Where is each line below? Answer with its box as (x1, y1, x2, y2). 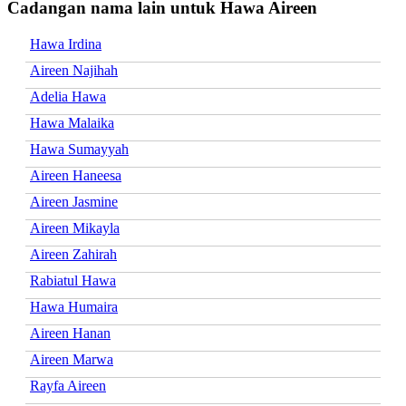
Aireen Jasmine (30, 193, 118, 209)
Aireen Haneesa (30, 167, 121, 183)
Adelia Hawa (30, 88, 106, 104)
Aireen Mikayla (30, 219, 120, 236)
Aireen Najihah (30, 62, 118, 78)
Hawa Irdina (30, 35, 101, 52)
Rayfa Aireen (30, 377, 106, 393)
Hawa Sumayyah (30, 140, 129, 157)
